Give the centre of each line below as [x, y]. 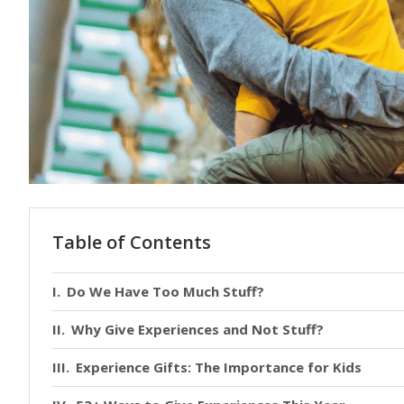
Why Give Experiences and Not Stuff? [197, 330]
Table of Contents [132, 243]
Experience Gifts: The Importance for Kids [219, 367]
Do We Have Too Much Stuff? [165, 292]
